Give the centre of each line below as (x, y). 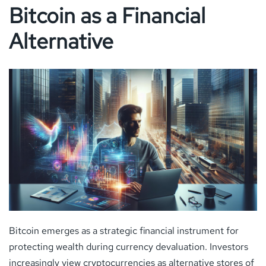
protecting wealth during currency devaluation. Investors (129, 246)
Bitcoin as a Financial (107, 15)
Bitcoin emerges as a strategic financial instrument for (124, 230)
